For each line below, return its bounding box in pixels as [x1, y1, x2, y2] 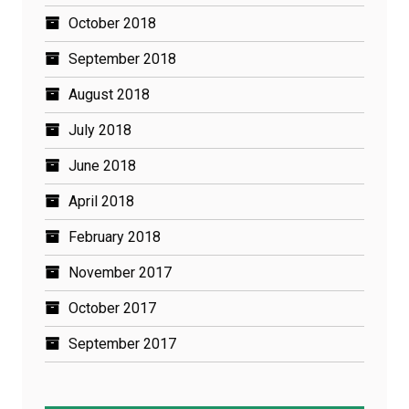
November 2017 [68, 264, 172, 281]
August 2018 [68, 86, 150, 103]
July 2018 [68, 121, 131, 139]
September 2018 [68, 50, 176, 68]
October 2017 [68, 299, 156, 317]
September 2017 [68, 335, 176, 352]
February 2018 [68, 228, 161, 246]
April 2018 [68, 193, 134, 210]
